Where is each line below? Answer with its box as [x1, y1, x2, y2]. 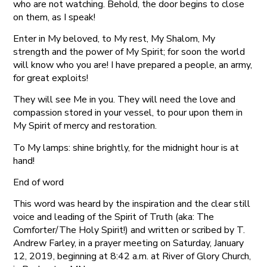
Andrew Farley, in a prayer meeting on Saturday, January [13, 237, 244, 250]
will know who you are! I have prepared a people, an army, [13, 58, 253, 72]
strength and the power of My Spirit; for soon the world [13, 45, 246, 58]
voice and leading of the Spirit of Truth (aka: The [13, 210, 215, 224]
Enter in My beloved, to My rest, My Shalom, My [13, 32, 216, 45]
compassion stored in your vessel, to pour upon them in [13, 106, 243, 120]
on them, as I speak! [13, 10, 96, 24]
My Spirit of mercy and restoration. [13, 119, 157, 133]
